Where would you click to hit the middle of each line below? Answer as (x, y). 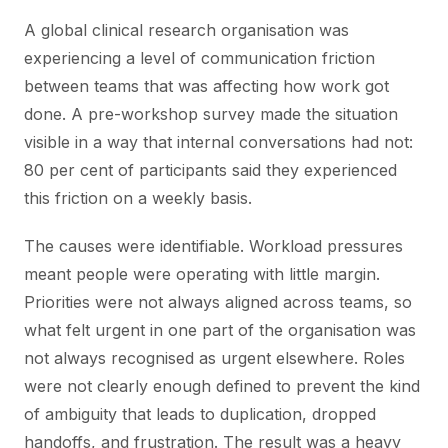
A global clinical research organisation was (186, 30)
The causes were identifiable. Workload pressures (213, 246)
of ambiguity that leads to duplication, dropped (200, 414)
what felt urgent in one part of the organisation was (220, 330)
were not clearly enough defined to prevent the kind (222, 386)
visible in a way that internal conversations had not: (218, 142)
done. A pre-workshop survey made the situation (211, 114)
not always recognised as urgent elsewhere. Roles (214, 358)
